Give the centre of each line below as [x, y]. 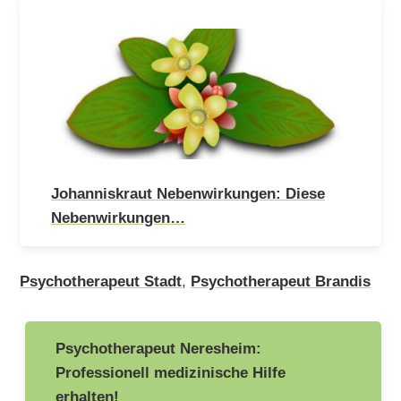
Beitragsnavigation [105, 327]
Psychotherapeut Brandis [281, 281]
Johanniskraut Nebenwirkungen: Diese [188, 194]
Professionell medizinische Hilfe [171, 372]
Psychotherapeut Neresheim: [159, 348]
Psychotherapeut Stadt [101, 281]
